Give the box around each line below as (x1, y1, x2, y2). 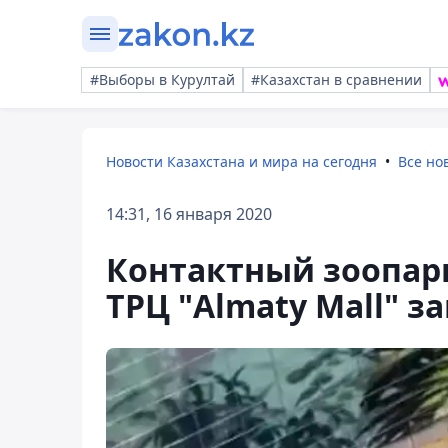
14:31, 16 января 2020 (106, 203, 272, 225)
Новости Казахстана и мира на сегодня (106, 152, 377, 171)
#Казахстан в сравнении (251, 70, 422, 89)
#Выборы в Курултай (90, 70, 235, 89)
